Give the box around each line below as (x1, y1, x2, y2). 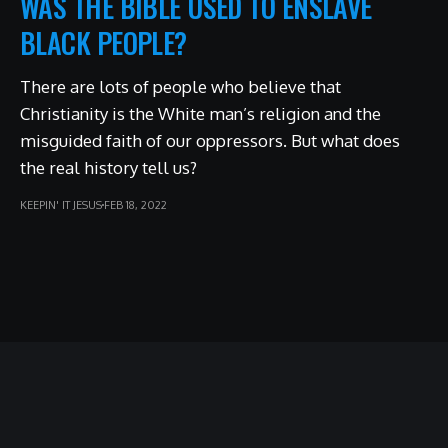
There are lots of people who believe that (20, 75, 341, 97)
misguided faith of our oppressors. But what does (20, 129, 400, 151)
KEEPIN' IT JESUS (20, 197, 102, 212)
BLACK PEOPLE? (20, 21, 187, 63)
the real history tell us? (20, 156, 197, 178)
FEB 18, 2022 (104, 197, 167, 212)
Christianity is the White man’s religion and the (20, 102, 381, 124)
